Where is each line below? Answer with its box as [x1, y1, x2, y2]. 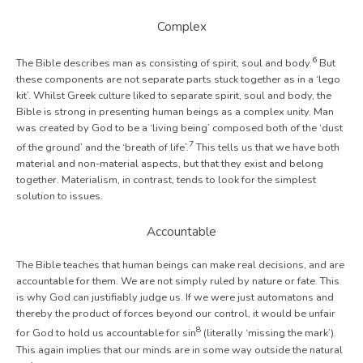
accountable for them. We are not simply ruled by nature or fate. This [16, 274, 340, 289]
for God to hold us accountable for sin [16, 326, 196, 341]
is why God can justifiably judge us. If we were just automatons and [16, 290, 334, 305]
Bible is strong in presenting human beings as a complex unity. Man [16, 105, 334, 120]
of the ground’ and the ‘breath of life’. [16, 140, 189, 156]
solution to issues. [16, 189, 103, 204]
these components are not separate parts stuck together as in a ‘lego [16, 72, 340, 88]
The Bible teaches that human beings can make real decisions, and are [16, 258, 344, 273]
